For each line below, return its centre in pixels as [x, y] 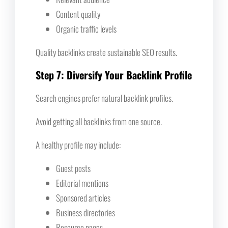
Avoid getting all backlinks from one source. [99, 121]
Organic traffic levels [86, 28]
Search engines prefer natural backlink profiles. [104, 98]
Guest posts [73, 168]
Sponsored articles [83, 197]
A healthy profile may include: [78, 145]
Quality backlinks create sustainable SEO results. [106, 52]
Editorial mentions [82, 183]
